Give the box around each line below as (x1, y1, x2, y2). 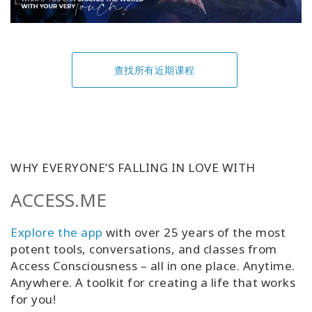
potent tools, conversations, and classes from (10, 240, 277, 257)
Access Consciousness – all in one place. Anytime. (10, 257, 295, 274)
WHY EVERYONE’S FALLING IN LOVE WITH (10, 159, 256, 175)
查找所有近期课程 (114, 63, 195, 77)
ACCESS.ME (10, 187, 107, 212)
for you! (10, 290, 56, 307)
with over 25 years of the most (102, 224, 286, 240)
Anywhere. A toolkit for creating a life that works (10, 274, 295, 290)
